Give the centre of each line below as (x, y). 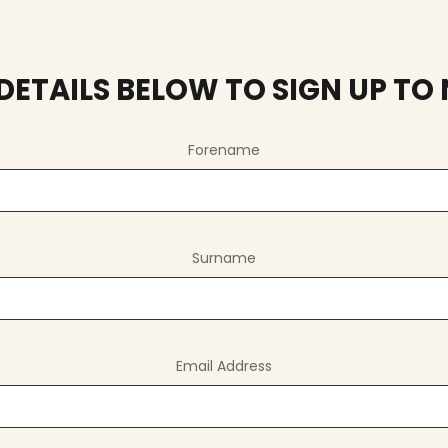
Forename (224, 150)
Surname (224, 258)
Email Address (224, 366)
